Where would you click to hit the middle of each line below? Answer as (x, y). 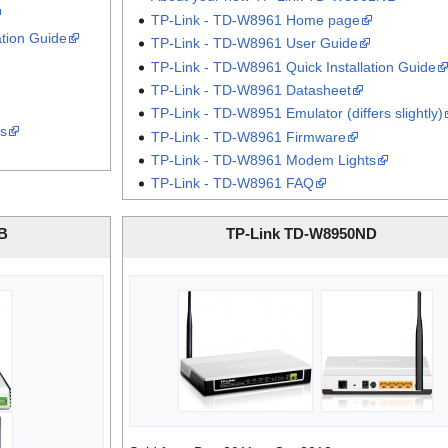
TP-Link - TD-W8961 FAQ (233, 183)
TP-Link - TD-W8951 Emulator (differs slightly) (297, 113)
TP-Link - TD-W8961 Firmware (249, 136)
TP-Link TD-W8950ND (301, 233)
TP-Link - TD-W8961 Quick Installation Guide (294, 66)
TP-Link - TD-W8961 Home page (256, 19)
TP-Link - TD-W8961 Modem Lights (264, 160)
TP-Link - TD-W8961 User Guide (255, 43)
